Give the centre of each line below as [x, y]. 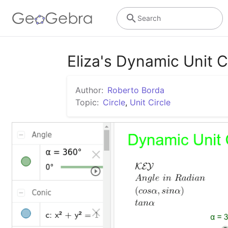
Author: [89, 90]
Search [149, 18]
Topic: [87, 102]
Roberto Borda [136, 90]
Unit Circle [150, 102]
